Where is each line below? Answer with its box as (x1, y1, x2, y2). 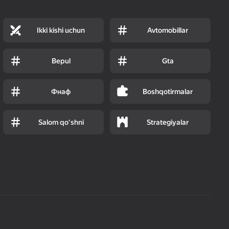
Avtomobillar (147, 26, 189, 34)
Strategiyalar (147, 118, 189, 126)
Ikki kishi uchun (37, 26, 85, 34)
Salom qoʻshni (38, 118, 84, 126)
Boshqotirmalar (143, 87, 193, 96)
